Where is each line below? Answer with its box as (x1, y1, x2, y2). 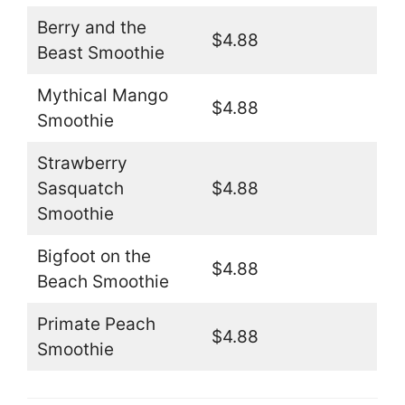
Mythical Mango (36, 85, 168, 107)
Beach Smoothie (36, 271, 169, 293)
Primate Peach (36, 314, 155, 335)
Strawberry (36, 153, 127, 174)
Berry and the (36, 17, 146, 39)
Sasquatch (36, 178, 124, 200)
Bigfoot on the (36, 246, 151, 268)
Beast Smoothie (36, 42, 165, 64)
